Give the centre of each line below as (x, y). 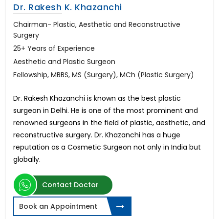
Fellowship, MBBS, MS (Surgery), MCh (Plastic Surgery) (104, 75)
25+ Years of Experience (54, 49)
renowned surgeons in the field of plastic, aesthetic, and (109, 123)
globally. (27, 160)
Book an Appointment (58, 207)
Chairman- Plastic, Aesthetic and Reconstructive (97, 25)
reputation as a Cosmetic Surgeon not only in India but (107, 147)
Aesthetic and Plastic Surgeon (64, 62)
